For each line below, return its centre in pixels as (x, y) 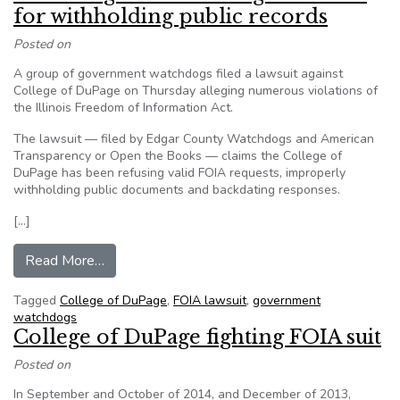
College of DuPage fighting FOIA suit (197, 337)
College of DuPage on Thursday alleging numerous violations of (196, 91)
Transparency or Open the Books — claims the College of (178, 156)
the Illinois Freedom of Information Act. (123, 108)
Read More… (65, 261)
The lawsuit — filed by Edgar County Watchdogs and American (194, 139)
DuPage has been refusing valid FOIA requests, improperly (179, 173)
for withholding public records (171, 17)
